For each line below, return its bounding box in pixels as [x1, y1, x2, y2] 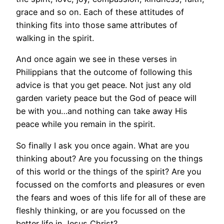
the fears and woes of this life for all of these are [16, 192, 205, 202]
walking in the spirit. [16, 33, 94, 43]
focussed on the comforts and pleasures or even [16, 179, 205, 189]
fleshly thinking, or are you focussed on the [16, 205, 185, 215]
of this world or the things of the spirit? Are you [16, 166, 201, 176]
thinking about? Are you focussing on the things [16, 153, 203, 163]
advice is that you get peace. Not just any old [16, 80, 191, 90]
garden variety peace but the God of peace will [16, 93, 196, 103]
